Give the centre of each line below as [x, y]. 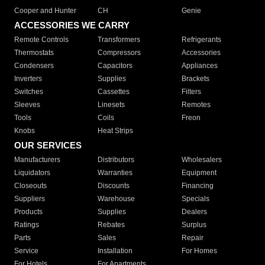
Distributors [116, 160]
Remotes [196, 105]
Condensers [34, 66]
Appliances [199, 66]
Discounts [114, 186]
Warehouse [117, 199]
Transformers [119, 40]
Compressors [119, 53]
